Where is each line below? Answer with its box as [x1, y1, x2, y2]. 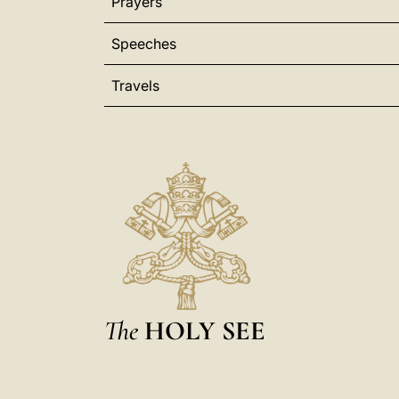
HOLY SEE [144, 313, 265, 346]
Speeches [111, 35, 176, 53]
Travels [111, 77, 159, 94]
